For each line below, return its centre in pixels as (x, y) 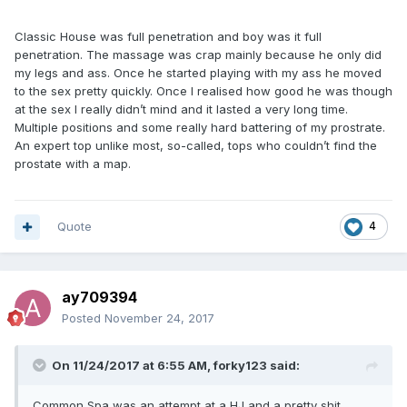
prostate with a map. (73, 164)
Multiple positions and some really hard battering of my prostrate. (200, 127)
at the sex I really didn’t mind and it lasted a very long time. (181, 109)
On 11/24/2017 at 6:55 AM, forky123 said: (176, 365)
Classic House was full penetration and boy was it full (168, 36)
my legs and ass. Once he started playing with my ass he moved (198, 73)
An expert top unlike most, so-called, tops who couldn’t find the (196, 145)
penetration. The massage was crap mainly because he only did (198, 55)
